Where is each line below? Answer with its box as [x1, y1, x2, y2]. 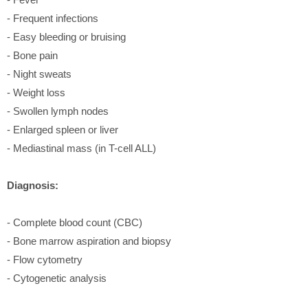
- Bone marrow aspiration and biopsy [7, 234, 171, 247]
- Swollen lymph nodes [7, 104, 109, 117]
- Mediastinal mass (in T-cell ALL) [7, 142, 156, 154]
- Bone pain [7, 49, 58, 61]
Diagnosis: [7, 179, 58, 191]
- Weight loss [7, 86, 65, 98]
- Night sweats [7, 67, 71, 80]
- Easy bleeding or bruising [7, 30, 126, 43]
